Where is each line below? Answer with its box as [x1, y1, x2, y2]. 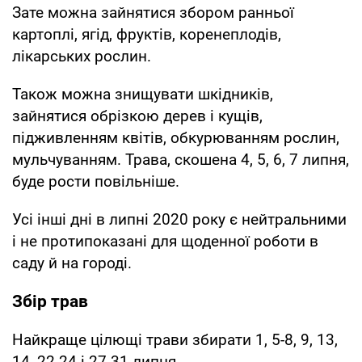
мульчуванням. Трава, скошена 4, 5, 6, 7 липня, [12, 149, 349, 169]
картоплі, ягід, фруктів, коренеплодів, [12, 24, 281, 44]
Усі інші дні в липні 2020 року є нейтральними [12, 209, 347, 229]
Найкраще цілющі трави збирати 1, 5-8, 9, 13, [12, 330, 338, 349]
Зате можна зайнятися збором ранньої [12, 2, 294, 22]
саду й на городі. [12, 253, 132, 272]
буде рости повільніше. [12, 171, 179, 191]
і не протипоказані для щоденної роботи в [12, 231, 318, 250]
